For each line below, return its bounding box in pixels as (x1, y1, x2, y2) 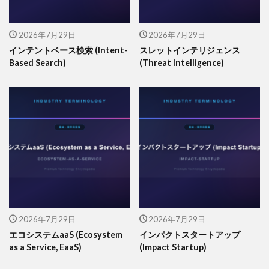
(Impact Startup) (139, 242, 207, 253)
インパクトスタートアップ (139, 229, 240, 240)
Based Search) (9, 57, 66, 68)
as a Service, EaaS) (9, 242, 82, 253)
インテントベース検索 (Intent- (9, 44, 128, 55)
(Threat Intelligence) (139, 57, 224, 68)
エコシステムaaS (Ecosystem (9, 229, 122, 240)
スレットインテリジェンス (139, 44, 240, 55)
